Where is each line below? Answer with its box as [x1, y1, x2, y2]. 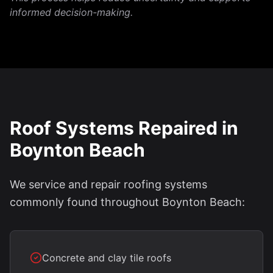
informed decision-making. [10, 6, 133, 18]
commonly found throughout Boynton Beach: [10, 196, 245, 208]
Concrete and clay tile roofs [42, 252, 171, 264]
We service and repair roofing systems [10, 178, 207, 191]
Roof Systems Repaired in [10, 117, 238, 139]
